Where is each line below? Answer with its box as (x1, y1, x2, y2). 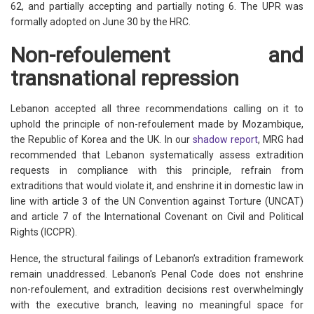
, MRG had (257, 133, 304, 145)
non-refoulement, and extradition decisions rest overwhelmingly (11, 283, 303, 295)
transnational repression (11, 65, 239, 90)
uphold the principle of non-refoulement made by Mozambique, (11, 118, 303, 130)
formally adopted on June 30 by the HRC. (11, 15, 191, 27)
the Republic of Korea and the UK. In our (11, 133, 193, 145)
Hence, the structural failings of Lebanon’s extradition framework (11, 252, 303, 264)
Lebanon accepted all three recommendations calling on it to (11, 102, 303, 114)
